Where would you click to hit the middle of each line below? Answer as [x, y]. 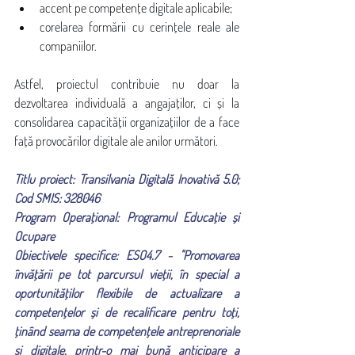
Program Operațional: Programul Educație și [127, 217]
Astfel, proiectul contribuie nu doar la [127, 84]
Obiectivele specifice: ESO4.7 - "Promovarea [127, 255]
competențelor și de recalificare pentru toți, [127, 312]
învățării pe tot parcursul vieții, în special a [127, 274]
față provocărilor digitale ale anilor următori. [116, 141]
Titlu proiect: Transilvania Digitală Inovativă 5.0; [127, 179]
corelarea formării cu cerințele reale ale [139, 27]
